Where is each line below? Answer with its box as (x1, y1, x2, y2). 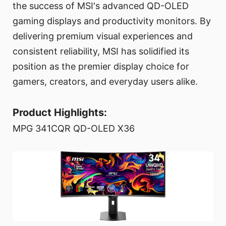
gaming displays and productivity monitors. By (13, 16, 211, 27)
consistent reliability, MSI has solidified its (13, 46, 189, 57)
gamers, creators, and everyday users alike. (13, 76, 198, 87)
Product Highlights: (13, 106, 107, 119)
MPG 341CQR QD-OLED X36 (13, 123, 135, 134)
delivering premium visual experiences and (13, 31, 193, 42)
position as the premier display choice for (13, 61, 189, 72)
